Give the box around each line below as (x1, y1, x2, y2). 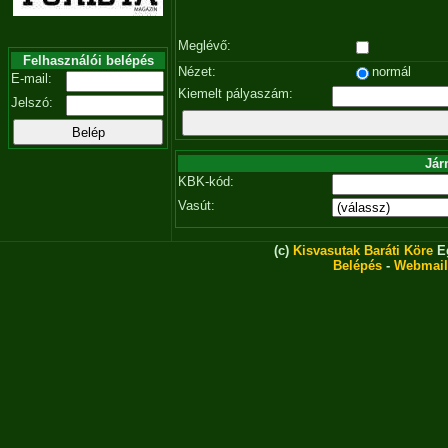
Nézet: (178, 64, 216, 79)
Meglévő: (178, 38, 231, 53)
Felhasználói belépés (22, 53, 154, 68)
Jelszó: (11, 95, 53, 110)
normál (372, 64, 411, 79)
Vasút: (178, 198, 215, 213)
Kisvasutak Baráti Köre (293, 243, 433, 258)
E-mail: (11, 71, 52, 86)
